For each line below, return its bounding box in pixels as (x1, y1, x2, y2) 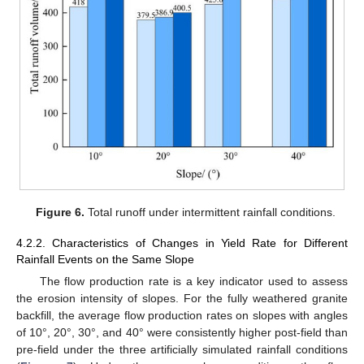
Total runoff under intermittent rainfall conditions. (84, 206, 336, 219)
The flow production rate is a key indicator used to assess (39, 275, 348, 288)
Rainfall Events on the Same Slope (16, 253, 194, 266)
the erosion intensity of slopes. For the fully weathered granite (16, 292, 348, 305)
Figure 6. (35, 206, 84, 219)
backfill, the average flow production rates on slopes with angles (16, 309, 348, 323)
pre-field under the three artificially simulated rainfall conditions (16, 343, 348, 357)
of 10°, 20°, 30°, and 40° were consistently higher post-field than (16, 326, 348, 340)
